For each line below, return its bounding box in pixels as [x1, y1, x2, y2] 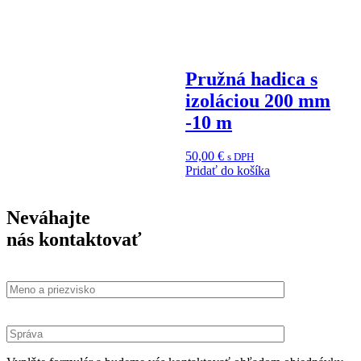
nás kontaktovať [6, 229, 142, 251]
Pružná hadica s [185, 68, 318, 89]
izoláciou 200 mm [185, 89, 331, 111]
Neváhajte [6, 207, 90, 229]
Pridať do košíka [185, 164, 271, 178]
